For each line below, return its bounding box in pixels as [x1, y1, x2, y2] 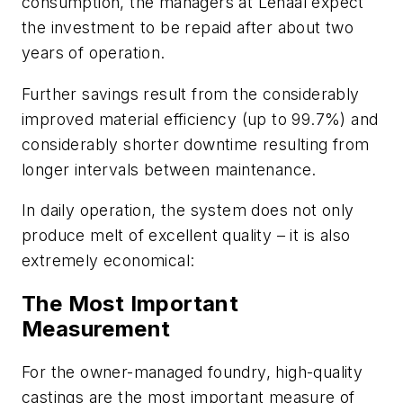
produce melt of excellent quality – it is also [22, 226, 351, 246]
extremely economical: [22, 251, 195, 271]
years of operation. [22, 43, 166, 63]
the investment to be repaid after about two [22, 18, 354, 38]
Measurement [22, 316, 171, 343]
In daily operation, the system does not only [22, 201, 354, 220]
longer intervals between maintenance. [22, 159, 317, 179]
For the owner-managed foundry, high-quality [22, 363, 363, 382]
